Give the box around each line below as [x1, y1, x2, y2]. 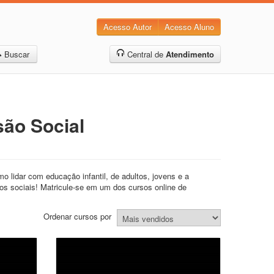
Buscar [4, 48, 29, 60]
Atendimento [165, 48, 214, 60]
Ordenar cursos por [43, 210, 111, 223]
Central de [124, 48, 166, 60]
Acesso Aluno [165, 21, 214, 32]
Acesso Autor [103, 21, 152, 32]
